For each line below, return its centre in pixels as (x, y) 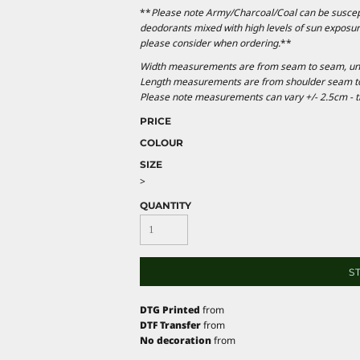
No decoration (176, 340)
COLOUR (162, 142)
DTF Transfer (170, 325)
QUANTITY (166, 205)
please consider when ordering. (210, 43)
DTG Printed (170, 309)
